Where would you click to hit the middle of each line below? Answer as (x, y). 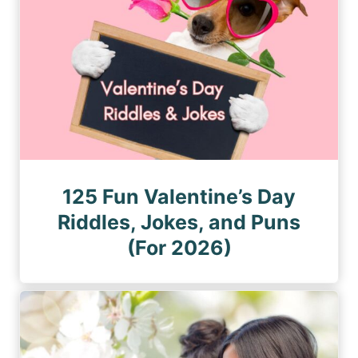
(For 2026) (179, 248)
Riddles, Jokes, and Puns (179, 222)
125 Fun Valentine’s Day (179, 197)
